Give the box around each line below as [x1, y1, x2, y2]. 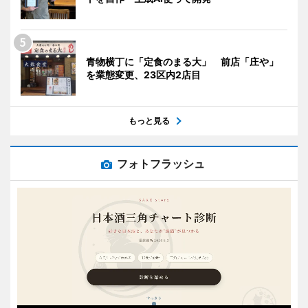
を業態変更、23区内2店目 [86, 68, 201, 80]
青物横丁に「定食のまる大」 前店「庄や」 [86, 55, 278, 67]
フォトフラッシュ [117, 156, 205, 170]
